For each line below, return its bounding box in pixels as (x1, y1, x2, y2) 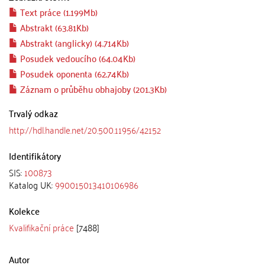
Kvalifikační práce (9, 219, 74, 235)
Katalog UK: (9, 176, 55, 193)
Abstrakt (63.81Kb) (18, 19, 89, 35)
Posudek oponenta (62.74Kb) (18, 65, 129, 82)
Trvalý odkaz (9, 105, 58, 121)
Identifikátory (9, 147, 61, 164)
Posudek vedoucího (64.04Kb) (18, 50, 135, 66)
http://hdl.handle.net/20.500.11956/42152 (9, 121, 161, 138)
